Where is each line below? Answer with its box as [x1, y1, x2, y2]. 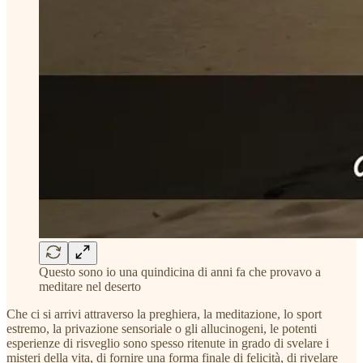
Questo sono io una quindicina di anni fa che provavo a [39, 264, 321, 279]
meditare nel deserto [39, 279, 141, 293]
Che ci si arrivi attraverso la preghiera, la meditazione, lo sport [6, 306, 322, 321]
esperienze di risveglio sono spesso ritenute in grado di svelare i [6, 335, 329, 350]
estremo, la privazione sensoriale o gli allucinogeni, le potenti [6, 321, 317, 335]
